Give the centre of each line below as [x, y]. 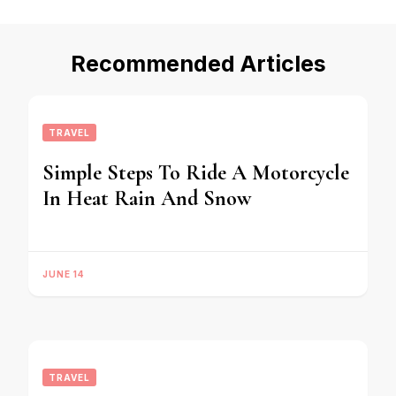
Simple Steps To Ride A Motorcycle [196, 173]
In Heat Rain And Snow [147, 198]
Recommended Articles [198, 64]
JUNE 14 [64, 274]
